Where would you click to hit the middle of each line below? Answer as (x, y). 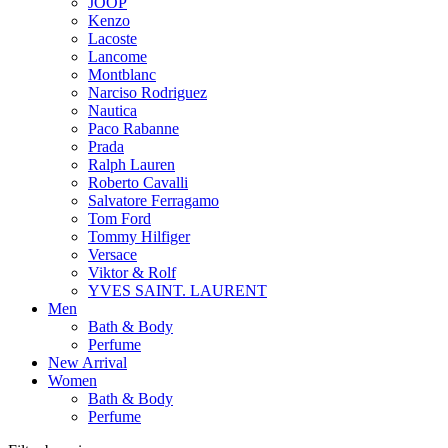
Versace (112, 254)
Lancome (117, 56)
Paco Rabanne (133, 128)
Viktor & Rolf (132, 272)
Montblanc (122, 74)
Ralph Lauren (131, 164)
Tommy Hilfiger (139, 236)
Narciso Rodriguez (147, 92)
